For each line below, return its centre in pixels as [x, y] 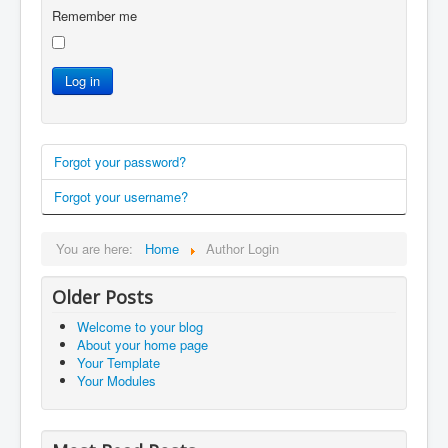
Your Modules [116, 381]
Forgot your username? [121, 197]
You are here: [98, 249]
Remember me [94, 16]
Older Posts [102, 297]
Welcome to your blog [140, 327]
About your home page [142, 345]
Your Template [118, 363]
